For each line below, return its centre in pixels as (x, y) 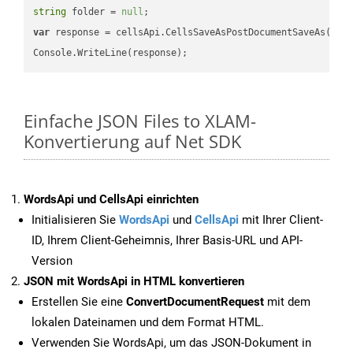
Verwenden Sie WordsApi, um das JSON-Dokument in (171, 343)
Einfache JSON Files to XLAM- (140, 121)
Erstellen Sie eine (79, 302)
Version (52, 261)
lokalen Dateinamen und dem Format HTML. (148, 323)
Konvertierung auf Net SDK (132, 141)
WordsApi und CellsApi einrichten (111, 200)
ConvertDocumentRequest (195, 302)
